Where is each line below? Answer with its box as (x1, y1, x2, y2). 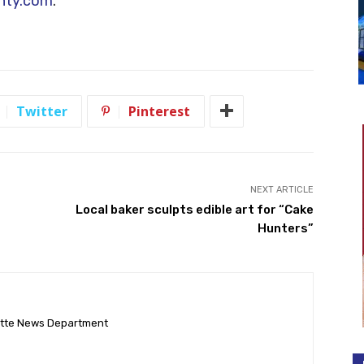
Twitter (16, 102, 67, 120)
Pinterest (128, 102, 190, 120)
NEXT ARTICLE (249, 184, 314, 195)
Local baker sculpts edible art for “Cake (75, 201, 314, 217)
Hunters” (257, 220, 314, 236)
